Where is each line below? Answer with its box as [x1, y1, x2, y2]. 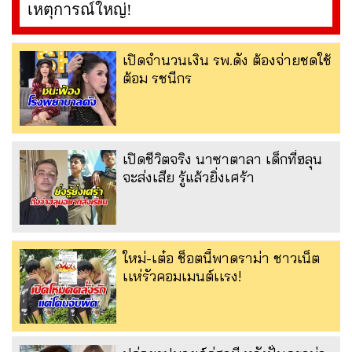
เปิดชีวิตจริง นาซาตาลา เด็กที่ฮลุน [123, 149, 322, 168]
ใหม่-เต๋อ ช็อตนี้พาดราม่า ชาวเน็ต [123, 248, 320, 267]
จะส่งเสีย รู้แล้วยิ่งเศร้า [123, 167, 255, 186]
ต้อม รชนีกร [123, 68, 192, 87]
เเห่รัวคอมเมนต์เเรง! [123, 266, 242, 285]
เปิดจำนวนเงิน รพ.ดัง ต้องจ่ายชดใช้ [123, 50, 332, 69]
